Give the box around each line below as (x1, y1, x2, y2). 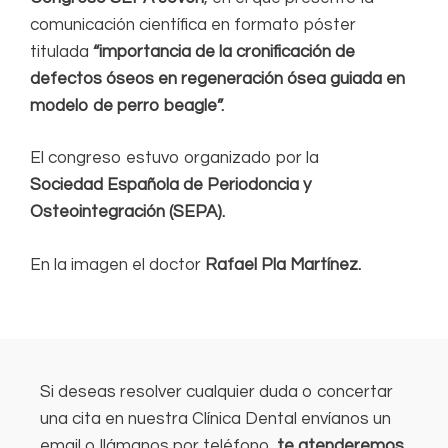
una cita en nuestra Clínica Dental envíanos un (40, 409, 391, 428)
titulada (30, 42, 93, 61)
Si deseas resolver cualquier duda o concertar (40, 382, 393, 401)
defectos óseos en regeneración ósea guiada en (30, 69, 405, 88)
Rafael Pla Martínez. (201, 255, 361, 274)
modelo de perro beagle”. (30, 96, 228, 115)
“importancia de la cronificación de (93, 42, 355, 61)
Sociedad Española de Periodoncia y (30, 176, 311, 195)
